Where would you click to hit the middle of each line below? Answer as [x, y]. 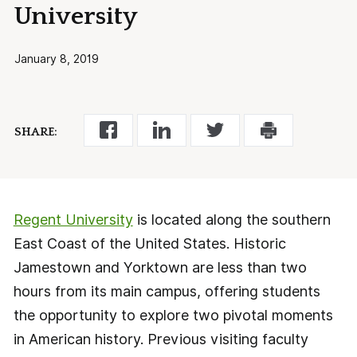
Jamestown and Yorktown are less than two [160, 267]
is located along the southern [231, 219]
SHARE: [36, 132]
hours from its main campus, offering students [167, 291]
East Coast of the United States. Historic [149, 243]
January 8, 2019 [57, 59]
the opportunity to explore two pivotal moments [173, 315]
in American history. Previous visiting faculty [161, 339]
